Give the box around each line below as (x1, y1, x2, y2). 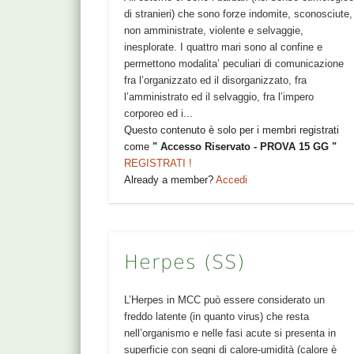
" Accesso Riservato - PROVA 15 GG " (153, 141, 337, 153)
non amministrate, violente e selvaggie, (124, 24, 304, 37)
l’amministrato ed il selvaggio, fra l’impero (124, 91, 314, 104)
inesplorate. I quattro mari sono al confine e (124, 41, 323, 54)
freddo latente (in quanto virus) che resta (124, 311, 310, 323)
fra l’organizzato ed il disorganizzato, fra (124, 74, 307, 87)
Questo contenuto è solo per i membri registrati (124, 124, 340, 137)
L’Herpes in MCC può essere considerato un (124, 294, 326, 307)
